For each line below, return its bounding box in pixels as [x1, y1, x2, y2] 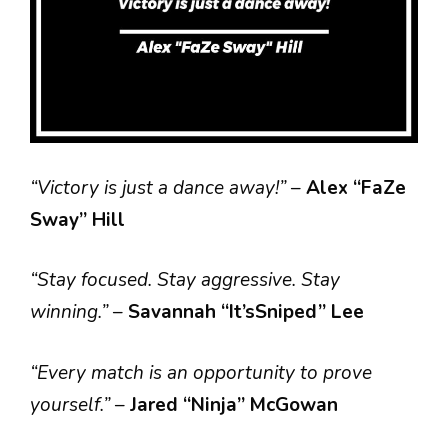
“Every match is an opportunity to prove [30, 359, 372, 386]
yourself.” [30, 391, 115, 418]
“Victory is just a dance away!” [30, 174, 286, 201]
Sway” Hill [30, 206, 125, 233]
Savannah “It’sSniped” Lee [128, 299, 364, 325]
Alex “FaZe [306, 174, 406, 201]
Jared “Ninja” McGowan [130, 391, 338, 418]
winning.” [30, 299, 113, 325]
